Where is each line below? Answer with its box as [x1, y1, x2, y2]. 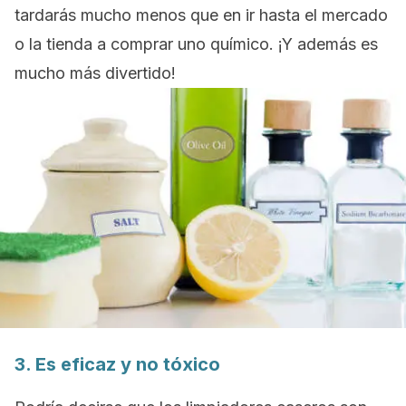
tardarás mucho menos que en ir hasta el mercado [14, 5, 388, 24]
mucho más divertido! [14, 63, 176, 82]
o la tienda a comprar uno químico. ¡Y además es [14, 34, 378, 53]
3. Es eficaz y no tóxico [14, 353, 220, 375]
